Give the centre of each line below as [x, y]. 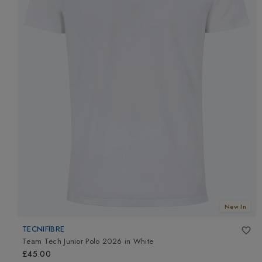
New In [235, 206]
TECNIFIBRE [44, 229]
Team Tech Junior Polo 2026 [72, 242]
